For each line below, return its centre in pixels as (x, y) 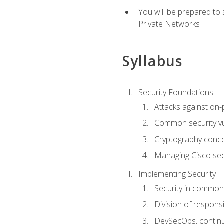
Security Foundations (176, 93)
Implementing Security (177, 174)
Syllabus (152, 61)
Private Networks (169, 24)
